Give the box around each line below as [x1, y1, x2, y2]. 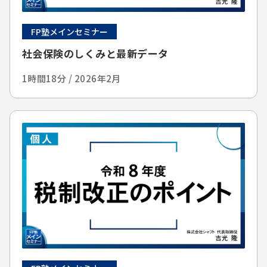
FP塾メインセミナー [30, 26, 108, 38]
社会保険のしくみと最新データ [21, 46, 169, 61]
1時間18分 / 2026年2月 [21, 72, 121, 85]
